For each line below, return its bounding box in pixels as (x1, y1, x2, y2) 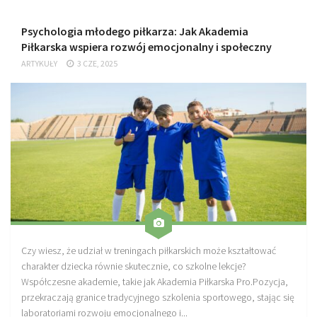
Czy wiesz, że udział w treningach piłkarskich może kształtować (21, 244, 276, 258)
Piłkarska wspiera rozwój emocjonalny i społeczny (21, 39, 272, 54)
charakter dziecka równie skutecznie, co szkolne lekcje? (21, 260, 246, 273)
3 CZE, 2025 (77, 57, 117, 69)
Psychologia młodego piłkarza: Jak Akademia (21, 23, 248, 38)
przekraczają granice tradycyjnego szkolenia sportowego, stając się (21, 291, 294, 304)
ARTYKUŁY (21, 57, 57, 69)
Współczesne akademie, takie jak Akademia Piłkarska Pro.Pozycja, (21, 275, 288, 289)
